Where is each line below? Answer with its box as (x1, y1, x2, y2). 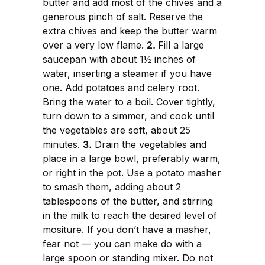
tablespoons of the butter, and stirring (43, 195, 213, 208)
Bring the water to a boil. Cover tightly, (43, 96, 215, 108)
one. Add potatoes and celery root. (43, 82, 199, 94)
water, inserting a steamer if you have (43, 67, 212, 80)
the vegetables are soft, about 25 (43, 124, 190, 137)
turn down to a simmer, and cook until (43, 110, 214, 122)
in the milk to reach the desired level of (43, 209, 217, 222)
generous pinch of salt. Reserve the (43, 11, 203, 23)
